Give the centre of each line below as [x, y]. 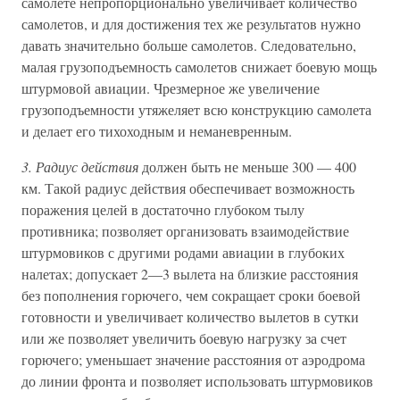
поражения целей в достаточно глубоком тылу [163, 209]
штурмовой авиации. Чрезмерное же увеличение [171, 88]
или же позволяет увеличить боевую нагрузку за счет [184, 338]
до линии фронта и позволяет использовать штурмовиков [197, 381]
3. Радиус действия [80, 167]
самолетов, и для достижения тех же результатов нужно [191, 24]
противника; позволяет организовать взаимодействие [185, 231]
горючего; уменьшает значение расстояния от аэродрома [193, 359]
